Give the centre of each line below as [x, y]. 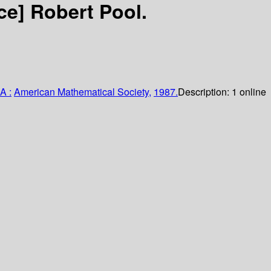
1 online [249, 92]
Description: [205, 92]
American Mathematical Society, [83, 92]
